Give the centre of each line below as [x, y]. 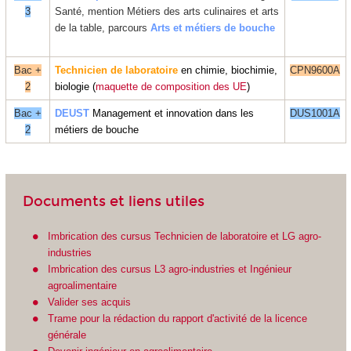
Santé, [70, 11]
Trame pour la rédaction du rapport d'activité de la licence [178, 318]
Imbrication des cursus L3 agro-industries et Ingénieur [170, 269]
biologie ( [75, 86]
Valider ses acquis [90, 302]
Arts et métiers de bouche [213, 27]
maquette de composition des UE [171, 86]
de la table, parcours [103, 27]
